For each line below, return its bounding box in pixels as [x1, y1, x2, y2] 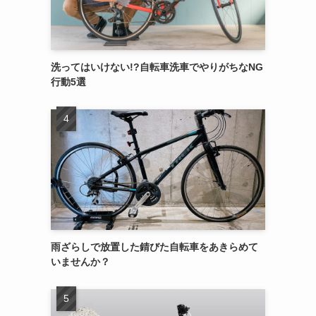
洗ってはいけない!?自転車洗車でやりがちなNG [51, 61, 263, 73]
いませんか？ [51, 256, 110, 267]
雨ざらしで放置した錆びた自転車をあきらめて [51, 241, 258, 253]
